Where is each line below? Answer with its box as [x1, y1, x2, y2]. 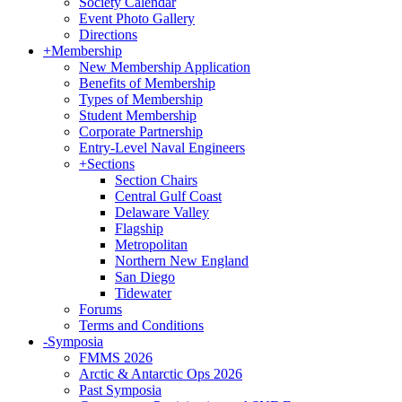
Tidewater [115, 285, 171, 301]
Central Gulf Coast [115, 188, 222, 204]
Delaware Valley [115, 205, 209, 220]
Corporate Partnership [79, 124, 203, 139]
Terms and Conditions [79, 318, 204, 333]
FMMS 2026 [79, 350, 153, 365]
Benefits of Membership [79, 75, 215, 91]
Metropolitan [115, 237, 188, 252]
